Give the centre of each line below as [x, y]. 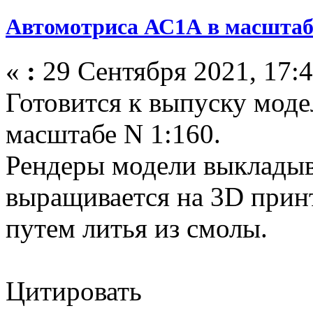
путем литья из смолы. [137, 228]
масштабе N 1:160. [113, 134]
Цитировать [74, 291]
